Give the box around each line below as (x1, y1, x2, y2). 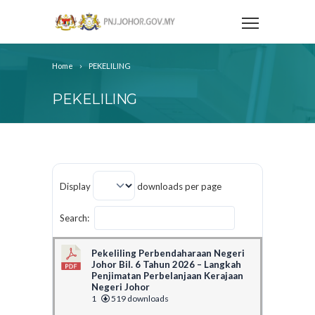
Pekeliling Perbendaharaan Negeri (91, 247, 245, 259)
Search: (60, 212, 89, 223)
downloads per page (135, 181, 221, 192)
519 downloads (110, 292, 169, 304)
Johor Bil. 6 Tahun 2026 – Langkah (91, 258, 241, 270)
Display (60, 181, 93, 192)
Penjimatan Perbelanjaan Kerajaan (91, 269, 243, 281)
